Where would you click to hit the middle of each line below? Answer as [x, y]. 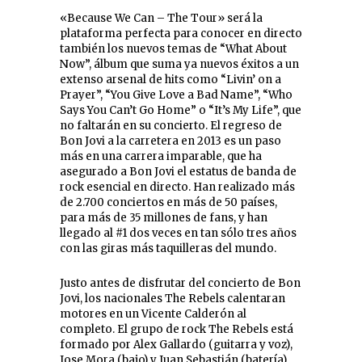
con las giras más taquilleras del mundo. [168, 249]
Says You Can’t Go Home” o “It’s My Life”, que [181, 111]
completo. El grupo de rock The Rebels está [177, 330]
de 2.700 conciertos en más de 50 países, [168, 203]
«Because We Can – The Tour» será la [161, 19]
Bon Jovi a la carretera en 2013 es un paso [170, 141]
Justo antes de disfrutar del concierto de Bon [180, 284]
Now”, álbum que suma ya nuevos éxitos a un [179, 65]
